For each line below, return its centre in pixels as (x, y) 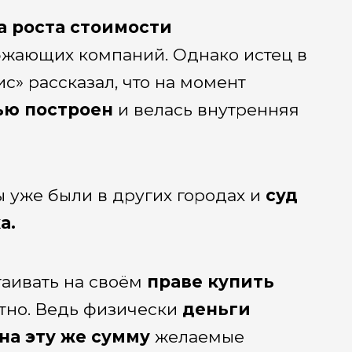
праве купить (210, 281)
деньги (216, 309)
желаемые (199, 336)
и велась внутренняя (208, 110)
